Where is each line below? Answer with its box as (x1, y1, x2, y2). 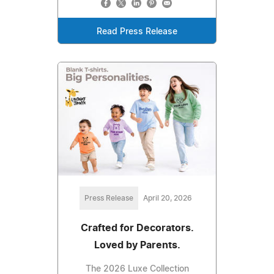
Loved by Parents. (94, 240, 180, 250)
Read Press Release (97, 27, 177, 36)
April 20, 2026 (143, 194, 192, 202)
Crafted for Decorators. (80, 223, 194, 233)
